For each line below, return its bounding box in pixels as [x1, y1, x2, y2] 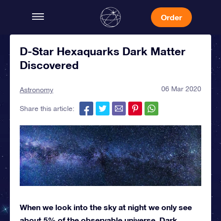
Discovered [20, 59, 78, 72]
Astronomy [20, 86, 53, 94]
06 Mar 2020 [161, 85, 201, 93]
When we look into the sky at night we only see [20, 202, 192, 212]
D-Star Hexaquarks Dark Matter [20, 45, 185, 58]
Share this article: [20, 105, 74, 112]
